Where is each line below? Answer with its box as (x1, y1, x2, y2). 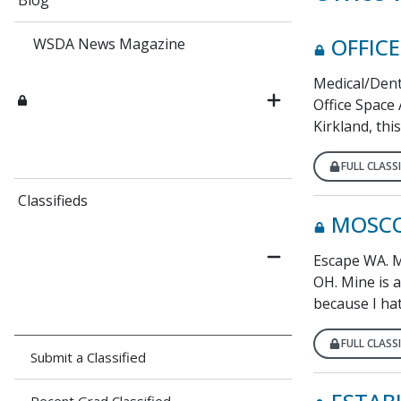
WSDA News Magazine (32, 34, 185, 54)
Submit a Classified (30, 348, 146, 366)
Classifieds (18, 191, 88, 210)
